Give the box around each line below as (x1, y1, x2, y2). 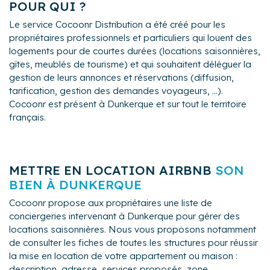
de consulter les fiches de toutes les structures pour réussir (9, 236, 258, 248)
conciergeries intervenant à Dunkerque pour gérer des (9, 210, 240, 222)
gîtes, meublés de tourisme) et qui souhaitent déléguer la (9, 58, 251, 70)
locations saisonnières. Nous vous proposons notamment (9, 223, 256, 235)
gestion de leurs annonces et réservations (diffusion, (9, 71, 234, 83)
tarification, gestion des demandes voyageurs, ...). (9, 84, 223, 96)
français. (9, 111, 46, 123)
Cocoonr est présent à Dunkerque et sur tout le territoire (9, 98, 246, 110)
